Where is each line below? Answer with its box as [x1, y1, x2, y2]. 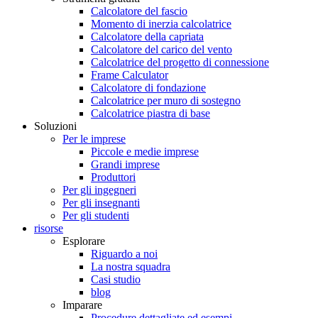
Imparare [62, 299, 102, 311]
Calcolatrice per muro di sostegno [91, 94, 241, 106]
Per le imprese [62, 133, 126, 145]
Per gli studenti [62, 209, 129, 221]
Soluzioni [34, 120, 77, 132]
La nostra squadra [91, 261, 170, 273]
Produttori [91, 171, 136, 183]
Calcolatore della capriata [91, 31, 204, 43]
